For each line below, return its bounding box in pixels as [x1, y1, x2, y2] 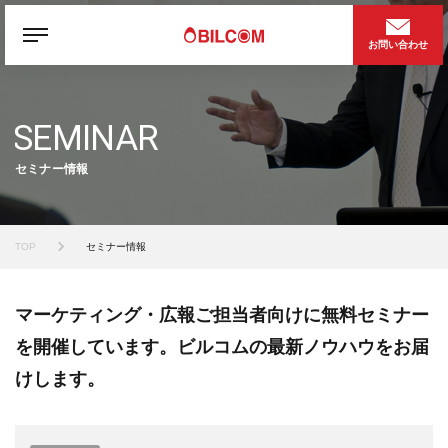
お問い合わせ [368, 39, 428, 50]
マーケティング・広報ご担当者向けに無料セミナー [15, 305, 429, 325]
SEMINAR [13, 117, 159, 159]
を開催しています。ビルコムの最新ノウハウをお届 [15, 337, 429, 357]
